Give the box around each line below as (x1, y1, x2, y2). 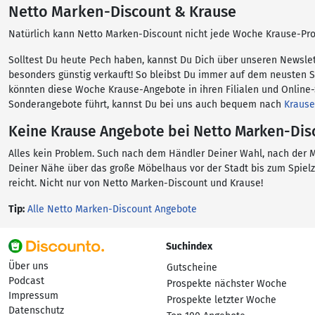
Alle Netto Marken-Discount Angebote (27, 203, 197, 215)
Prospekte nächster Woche (167, 278, 287, 290)
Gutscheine (167, 262, 217, 274)
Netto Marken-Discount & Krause (8, 3, 236, 21)
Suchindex (166, 240, 212, 252)
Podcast (8, 275, 44, 287)
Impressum (8, 290, 58, 302)
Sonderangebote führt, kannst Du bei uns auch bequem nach (8, 98, 284, 110)
